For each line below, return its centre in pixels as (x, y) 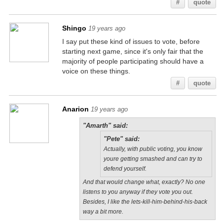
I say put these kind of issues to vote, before (131, 41)
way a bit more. (103, 212)
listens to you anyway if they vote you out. (138, 192)
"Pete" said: (121, 139)
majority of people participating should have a (133, 61)
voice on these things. (96, 71)
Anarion (75, 109)
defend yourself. (125, 169)
